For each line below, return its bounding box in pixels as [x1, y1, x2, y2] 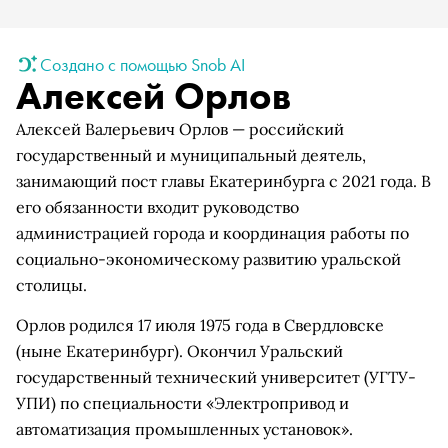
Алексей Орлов [16, 72, 291, 120]
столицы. [16, 275, 87, 295]
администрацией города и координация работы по [16, 223, 409, 243]
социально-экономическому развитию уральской [16, 249, 401, 269]
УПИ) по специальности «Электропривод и [16, 393, 349, 413]
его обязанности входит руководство [16, 197, 299, 217]
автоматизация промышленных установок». [16, 419, 353, 439]
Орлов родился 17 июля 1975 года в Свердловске [16, 315, 384, 335]
